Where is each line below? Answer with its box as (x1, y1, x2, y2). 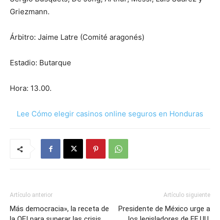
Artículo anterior (10, 192, 53, 199)
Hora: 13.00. (10, 83, 52, 93)
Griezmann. (10, 7, 50, 17)
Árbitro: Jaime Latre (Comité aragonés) (10, 32, 144, 42)
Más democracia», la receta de (10, 204, 109, 214)
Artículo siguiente (164, 192, 210, 199)
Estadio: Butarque (10, 58, 71, 68)
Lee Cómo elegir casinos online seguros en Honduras (17, 109, 203, 119)
